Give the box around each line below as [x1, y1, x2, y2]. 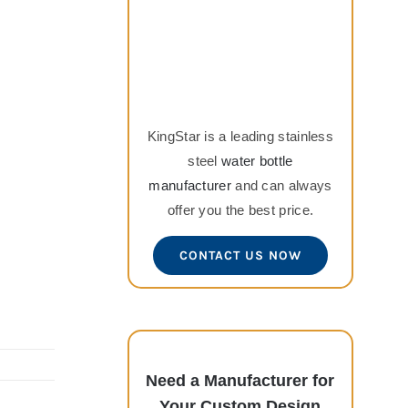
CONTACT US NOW [178, 248, 301, 264]
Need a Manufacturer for [146, 372, 335, 391]
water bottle [221, 153, 293, 169]
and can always [230, 178, 332, 194]
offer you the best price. [167, 202, 314, 219]
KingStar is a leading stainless [147, 128, 334, 145]
